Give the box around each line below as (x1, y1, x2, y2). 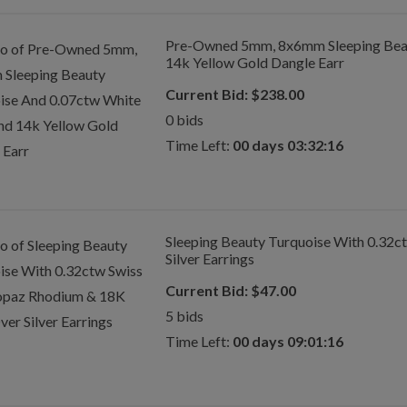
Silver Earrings (164, 250, 254, 267)
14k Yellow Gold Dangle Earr (164, 54, 344, 71)
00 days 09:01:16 (232, 333, 343, 350)
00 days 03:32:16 (232, 136, 343, 154)
